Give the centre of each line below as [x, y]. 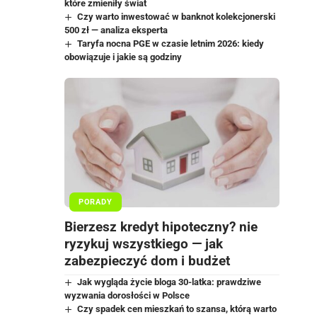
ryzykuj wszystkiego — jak [143, 243]
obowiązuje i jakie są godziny [123, 57]
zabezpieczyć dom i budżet [147, 260]
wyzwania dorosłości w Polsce [127, 295]
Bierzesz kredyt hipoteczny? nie [161, 226]
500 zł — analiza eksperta [116, 30]
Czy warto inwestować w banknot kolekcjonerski [177, 17]
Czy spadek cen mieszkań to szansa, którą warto [177, 309]
